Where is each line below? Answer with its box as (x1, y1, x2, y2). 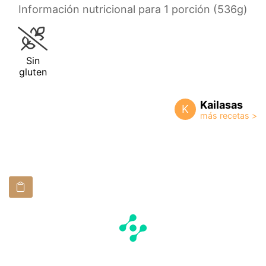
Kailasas (200, 98, 243, 111)
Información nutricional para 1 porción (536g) (18, 2, 248, 15)
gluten (18, 65, 47, 78)
